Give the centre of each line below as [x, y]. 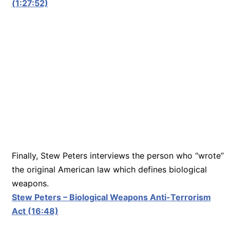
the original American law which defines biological [109, 169]
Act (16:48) [35, 211]
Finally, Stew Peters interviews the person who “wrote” [118, 155]
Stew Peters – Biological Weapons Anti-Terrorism [111, 197]
